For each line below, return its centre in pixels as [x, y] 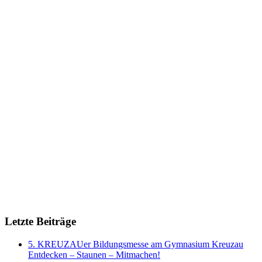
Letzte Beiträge [40, 221]
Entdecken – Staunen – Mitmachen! [94, 254]
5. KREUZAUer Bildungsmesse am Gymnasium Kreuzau [136, 244]
